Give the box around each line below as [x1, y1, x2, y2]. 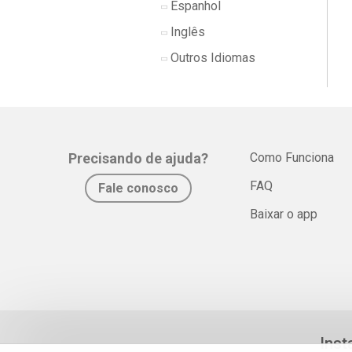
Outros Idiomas [167, 50, 255, 65]
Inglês [167, 24, 205, 39]
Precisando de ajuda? [68, 150, 208, 167]
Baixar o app [250, 207, 318, 222]
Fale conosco [98, 181, 178, 196]
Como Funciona [250, 150, 335, 165]
